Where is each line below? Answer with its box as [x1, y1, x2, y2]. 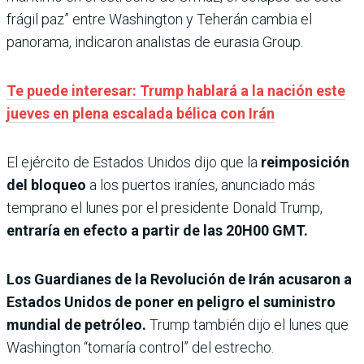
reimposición [258, 154, 349, 171]
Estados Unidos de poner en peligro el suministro [6, 293, 336, 311]
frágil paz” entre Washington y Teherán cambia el [6, 11, 312, 28]
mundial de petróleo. [6, 316, 146, 334]
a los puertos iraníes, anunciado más [86, 176, 315, 194]
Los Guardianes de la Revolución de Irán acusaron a [6, 271, 352, 288]
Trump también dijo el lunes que [146, 316, 349, 334]
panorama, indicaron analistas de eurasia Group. [6, 33, 303, 51]
